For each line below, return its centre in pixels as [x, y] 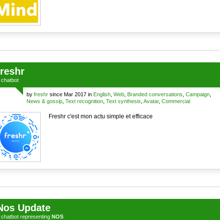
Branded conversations [155, 94]
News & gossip [44, 101]
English [102, 94]
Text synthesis [123, 101]
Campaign [197, 94]
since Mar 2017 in [70, 94]
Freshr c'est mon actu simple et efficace [100, 116]
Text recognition [84, 101]
